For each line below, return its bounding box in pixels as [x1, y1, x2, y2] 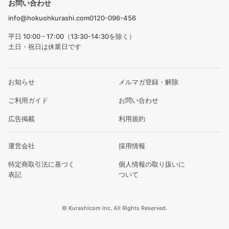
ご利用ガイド [8, 96, 48, 105]
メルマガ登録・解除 [119, 78, 178, 86]
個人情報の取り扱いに [119, 160, 185, 169]
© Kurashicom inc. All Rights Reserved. [62, 204, 167, 212]
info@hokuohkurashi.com [8, 14, 89, 22]
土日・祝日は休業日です [8, 42, 81, 51]
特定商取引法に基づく [8, 160, 75, 169]
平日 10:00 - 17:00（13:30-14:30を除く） [8, 32, 135, 41]
